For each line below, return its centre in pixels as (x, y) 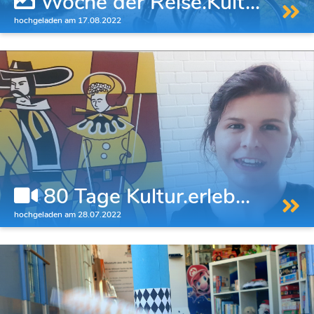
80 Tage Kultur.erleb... (144, 197)
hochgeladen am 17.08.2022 (68, 20)
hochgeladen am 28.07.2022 (68, 214)
